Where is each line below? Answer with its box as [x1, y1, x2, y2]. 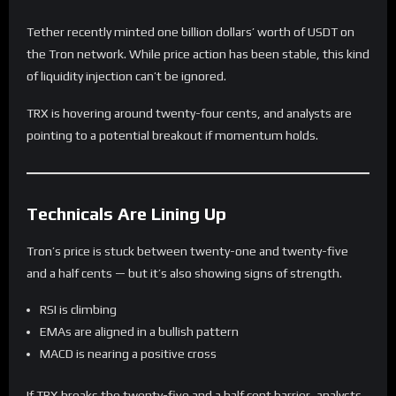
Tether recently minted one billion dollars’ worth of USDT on [27, 24, 354, 39]
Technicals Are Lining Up [27, 202, 226, 224]
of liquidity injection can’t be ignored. [27, 68, 226, 83]
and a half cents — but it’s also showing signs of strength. [27, 265, 342, 280]
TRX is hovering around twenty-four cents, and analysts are [27, 105, 352, 120]
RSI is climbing [40, 302, 117, 317]
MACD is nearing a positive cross [40, 346, 217, 362]
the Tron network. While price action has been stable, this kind [27, 46, 369, 61]
